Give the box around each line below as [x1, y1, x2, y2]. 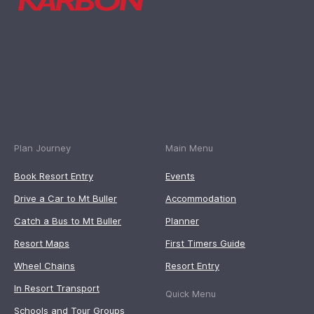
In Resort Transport [14, 282, 100, 294]
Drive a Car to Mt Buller [14, 193, 117, 205]
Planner [165, 215, 199, 227]
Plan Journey [14, 142, 71, 154]
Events [165, 170, 195, 182]
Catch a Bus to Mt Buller [14, 215, 121, 227]
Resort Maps [14, 238, 69, 250]
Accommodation [165, 193, 236, 205]
